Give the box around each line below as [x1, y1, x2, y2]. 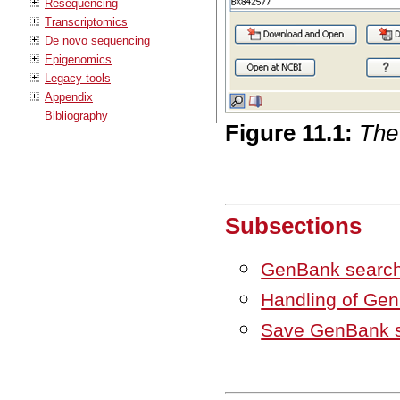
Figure [225, 119, 303, 146]
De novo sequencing [45, 33, 150, 47]
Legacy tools [45, 71, 111, 85]
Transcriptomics [45, 14, 128, 29]
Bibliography [45, 108, 108, 122]
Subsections [225, 212, 362, 239]
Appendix [45, 89, 93, 104]
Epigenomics [45, 52, 112, 66]
